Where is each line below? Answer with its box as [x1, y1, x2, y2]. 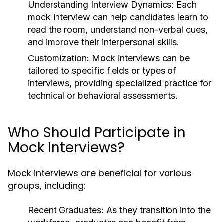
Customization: [28, 53, 89, 63]
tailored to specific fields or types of [28, 65, 176, 76]
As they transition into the [104, 205, 211, 215]
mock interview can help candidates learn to [28, 12, 208, 22]
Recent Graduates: [28, 205, 104, 215]
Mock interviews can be [89, 53, 190, 63]
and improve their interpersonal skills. [28, 37, 179, 47]
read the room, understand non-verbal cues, [28, 24, 208, 35]
